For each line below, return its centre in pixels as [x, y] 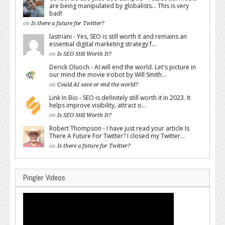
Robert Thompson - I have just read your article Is [119, 128]
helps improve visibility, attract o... [98, 105]
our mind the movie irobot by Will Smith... [108, 75]
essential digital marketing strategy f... [103, 44]
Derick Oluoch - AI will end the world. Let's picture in [123, 67]
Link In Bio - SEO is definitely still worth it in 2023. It [120, 98]
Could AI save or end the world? [98, 85]
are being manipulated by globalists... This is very [119, 6]
